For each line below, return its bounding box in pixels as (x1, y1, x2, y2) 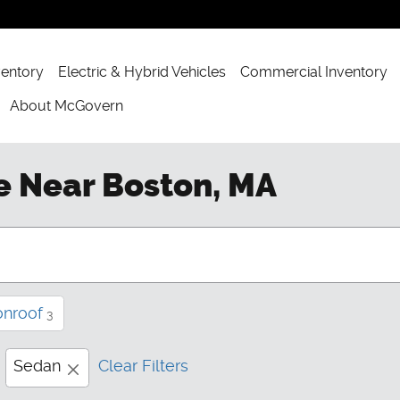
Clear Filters (98, 356, 188, 375)
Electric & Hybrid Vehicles (58, 63, 227, 80)
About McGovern (10, 96, 124, 114)
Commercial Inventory (240, 63, 388, 80)
